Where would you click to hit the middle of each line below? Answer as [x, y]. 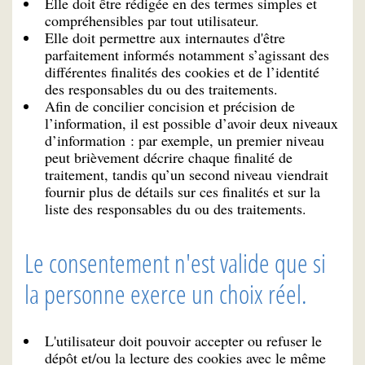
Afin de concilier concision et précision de [170, 106]
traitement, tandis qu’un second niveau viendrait [187, 175]
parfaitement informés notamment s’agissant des [187, 55]
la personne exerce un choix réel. [166, 294]
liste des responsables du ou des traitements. [176, 209]
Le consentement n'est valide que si [175, 263]
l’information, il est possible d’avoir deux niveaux [191, 123]
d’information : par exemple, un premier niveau [185, 141]
